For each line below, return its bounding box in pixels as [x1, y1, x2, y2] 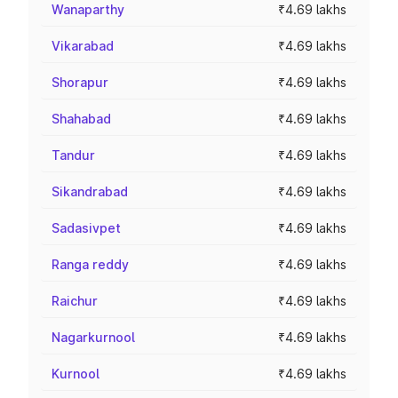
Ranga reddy [52, 257, 129, 272]
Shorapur [52, 75, 108, 90]
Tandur [52, 147, 95, 163]
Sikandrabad [52, 184, 128, 199]
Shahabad [52, 111, 111, 126]
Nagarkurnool [52, 330, 135, 345]
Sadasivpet [52, 220, 121, 235]
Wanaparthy [52, 2, 124, 17]
